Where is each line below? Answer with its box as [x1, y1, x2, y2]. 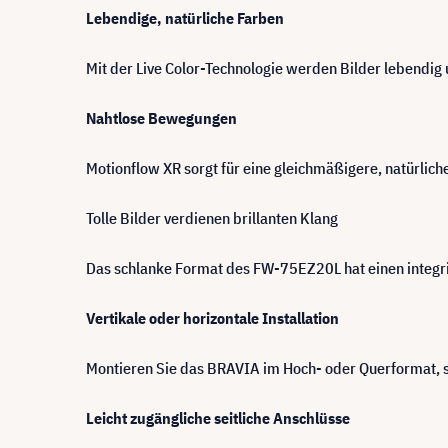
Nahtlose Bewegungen [86, 107, 237, 128]
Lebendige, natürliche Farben [86, 7, 284, 28]
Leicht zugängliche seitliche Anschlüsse [86, 407, 350, 428]
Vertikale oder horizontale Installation [86, 307, 339, 328]
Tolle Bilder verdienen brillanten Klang [86, 207, 338, 228]
